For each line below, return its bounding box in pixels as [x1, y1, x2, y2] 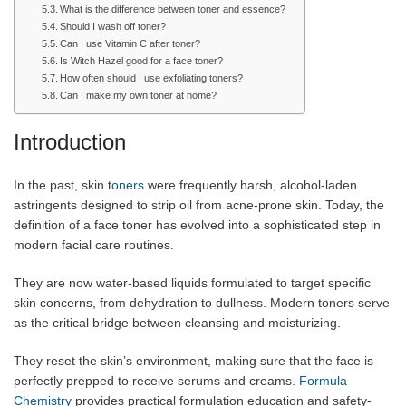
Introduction [14, 129, 126, 154]
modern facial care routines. [14, 237, 178, 252]
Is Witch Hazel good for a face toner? [60, 54, 224, 66]
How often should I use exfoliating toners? [60, 72, 244, 83]
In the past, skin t [14, 177, 111, 192]
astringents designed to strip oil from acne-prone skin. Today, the [14, 197, 384, 212]
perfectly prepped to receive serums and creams [14, 372, 292, 388]
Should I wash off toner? [60, 20, 167, 32]
